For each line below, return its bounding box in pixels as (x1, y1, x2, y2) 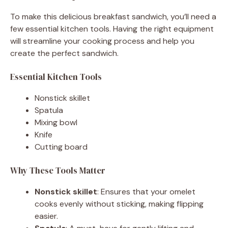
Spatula (35, 104, 63, 116)
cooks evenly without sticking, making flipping (35, 198, 204, 209)
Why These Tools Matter (10, 164, 105, 177)
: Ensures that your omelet (97, 186, 195, 197)
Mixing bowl (35, 117, 77, 128)
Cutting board (35, 141, 88, 152)
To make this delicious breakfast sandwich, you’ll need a (10, 11, 216, 22)
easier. (35, 210, 58, 221)
